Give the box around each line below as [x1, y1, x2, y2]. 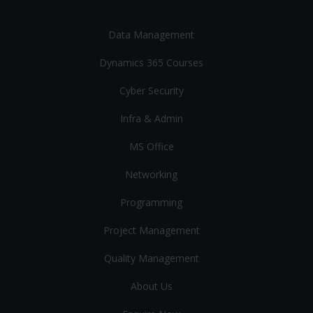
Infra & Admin [119, 111, 183, 125]
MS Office [129, 139, 174, 153]
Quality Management [103, 251, 199, 265]
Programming [120, 195, 182, 209]
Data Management [108, 27, 194, 41]
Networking [125, 167, 177, 181]
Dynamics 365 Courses [99, 55, 203, 69]
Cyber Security [119, 83, 184, 97]
